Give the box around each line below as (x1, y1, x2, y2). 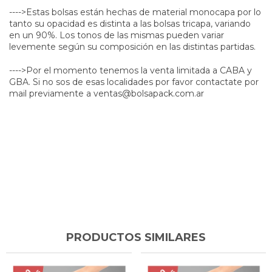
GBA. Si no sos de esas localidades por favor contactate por (9, 76, 259, 88)
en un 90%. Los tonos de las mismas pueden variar (9, 30, 224, 41)
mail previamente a (9, 88, 93, 100)
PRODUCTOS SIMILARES (66, 231, 206, 245)
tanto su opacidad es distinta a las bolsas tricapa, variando (9, 18, 251, 30)
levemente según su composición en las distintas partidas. (9, 41, 256, 53)
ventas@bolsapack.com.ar (93, 88, 204, 100)
